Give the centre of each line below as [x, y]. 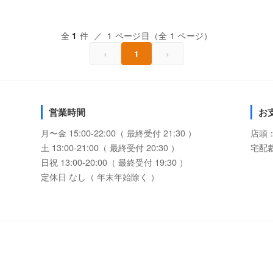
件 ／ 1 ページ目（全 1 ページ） [145, 35]
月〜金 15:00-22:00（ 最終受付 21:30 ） [119, 133]
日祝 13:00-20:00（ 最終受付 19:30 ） [115, 162]
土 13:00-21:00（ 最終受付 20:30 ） [110, 147]
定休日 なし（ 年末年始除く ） [100, 176]
